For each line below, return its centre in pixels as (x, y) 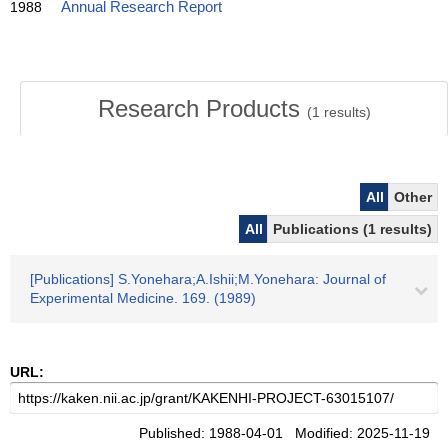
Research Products (202, 108)
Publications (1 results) (352, 229)
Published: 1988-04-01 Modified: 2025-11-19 (288, 433)
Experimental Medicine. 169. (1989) (143, 298)
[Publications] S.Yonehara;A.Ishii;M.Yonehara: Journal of (208, 279)
